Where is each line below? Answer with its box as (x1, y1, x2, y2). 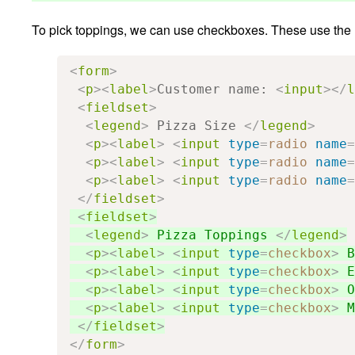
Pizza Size (149, 117, 244, 133)
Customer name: (157, 81, 276, 97)
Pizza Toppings (149, 227, 276, 242)
